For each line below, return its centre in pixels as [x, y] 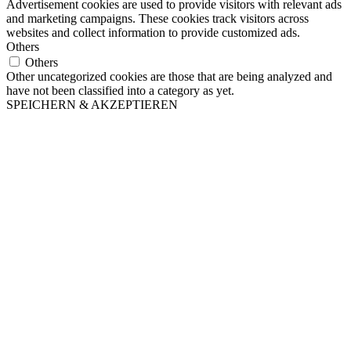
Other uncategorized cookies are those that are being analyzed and [169, 76]
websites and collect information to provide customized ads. [153, 32]
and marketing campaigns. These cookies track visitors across [157, 18]
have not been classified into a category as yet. [120, 90]
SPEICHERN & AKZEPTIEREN [92, 104]
